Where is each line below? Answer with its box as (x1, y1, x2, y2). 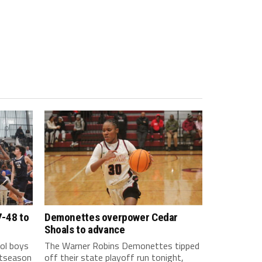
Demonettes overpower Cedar (44, 211, 178, 225)
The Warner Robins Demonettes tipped (44, 239, 199, 253)
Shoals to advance (44, 223, 125, 237)
